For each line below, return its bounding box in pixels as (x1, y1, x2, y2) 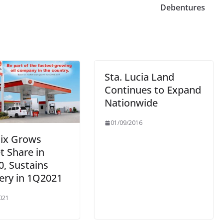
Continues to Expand (105, 83, 201, 97)
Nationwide (105, 96, 158, 110)
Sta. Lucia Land (105, 70, 174, 84)
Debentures (160, 2, 205, 13)
